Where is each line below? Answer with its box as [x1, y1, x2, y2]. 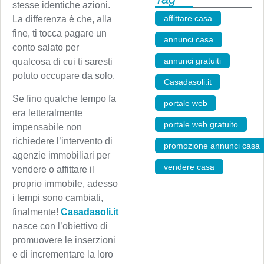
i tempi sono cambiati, [12, 192, 103, 203]
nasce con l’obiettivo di [12, 220, 108, 231]
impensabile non [12, 121, 82, 132]
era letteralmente [12, 107, 82, 118]
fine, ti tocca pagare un [12, 28, 107, 39]
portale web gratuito [163, 120, 238, 129]
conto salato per [12, 42, 79, 53]
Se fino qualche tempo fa [12, 93, 116, 104]
